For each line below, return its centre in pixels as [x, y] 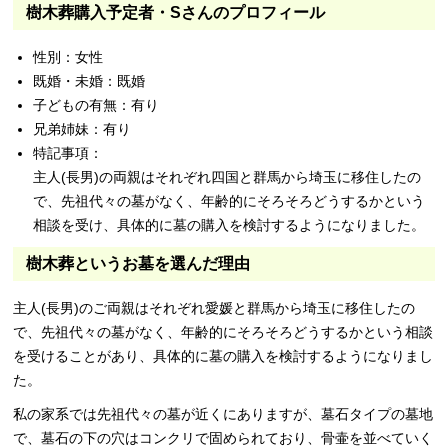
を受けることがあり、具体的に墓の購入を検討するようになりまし [223, 355]
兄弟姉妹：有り [82, 128]
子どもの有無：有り [96, 104]
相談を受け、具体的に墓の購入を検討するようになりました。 [229, 224]
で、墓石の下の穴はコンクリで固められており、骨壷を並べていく [223, 437]
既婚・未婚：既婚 [89, 80]
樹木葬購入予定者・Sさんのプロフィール [176, 12]
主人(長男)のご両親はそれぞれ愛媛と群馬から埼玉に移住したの [214, 307]
